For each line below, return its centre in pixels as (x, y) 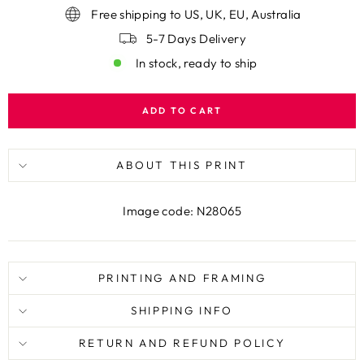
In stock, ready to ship (196, 63)
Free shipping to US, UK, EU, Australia (196, 14)
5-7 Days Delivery (196, 38)
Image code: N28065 (182, 211)
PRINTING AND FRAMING (182, 278)
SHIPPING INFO (182, 310)
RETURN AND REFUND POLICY (182, 343)
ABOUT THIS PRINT (182, 165)
